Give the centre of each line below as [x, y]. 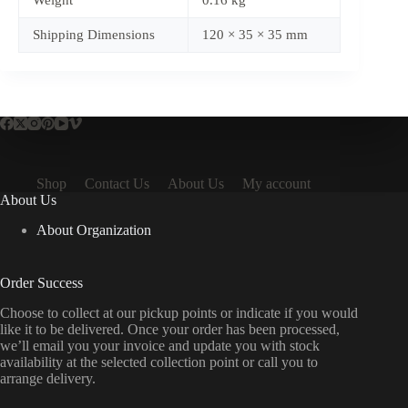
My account [276, 184]
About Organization [94, 230]
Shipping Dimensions [94, 35]
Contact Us [117, 184]
